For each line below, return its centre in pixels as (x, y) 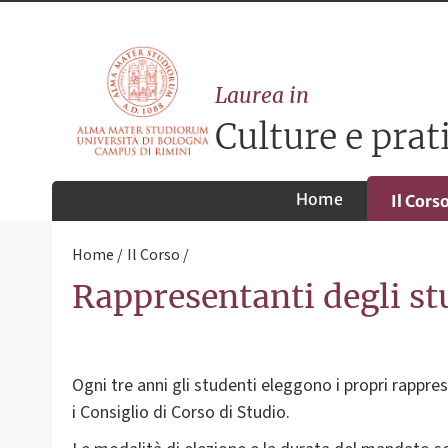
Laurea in (262, 96)
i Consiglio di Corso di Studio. (181, 413)
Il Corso (153, 255)
